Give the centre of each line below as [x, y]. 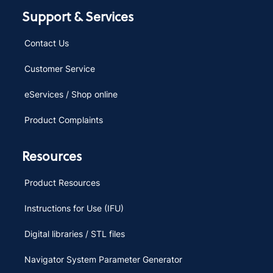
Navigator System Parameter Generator [103, 259]
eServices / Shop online [71, 94]
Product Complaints [63, 120]
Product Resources [62, 182]
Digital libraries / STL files [74, 233]
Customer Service [59, 69]
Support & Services [78, 16]
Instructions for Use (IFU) [74, 208]
